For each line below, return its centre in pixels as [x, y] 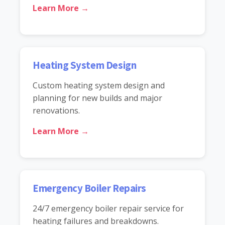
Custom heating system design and [99, 85]
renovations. [56, 110]
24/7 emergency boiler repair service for [108, 208]
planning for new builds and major [97, 98]
